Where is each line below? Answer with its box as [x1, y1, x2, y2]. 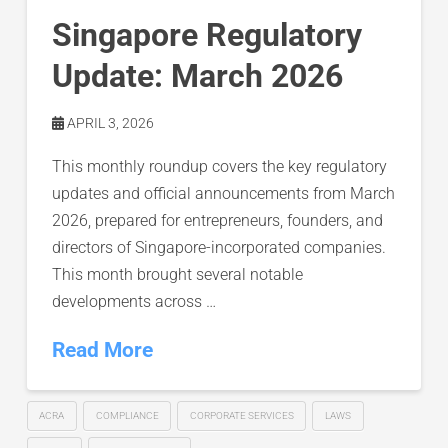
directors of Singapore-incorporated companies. [51, 237, 386, 257]
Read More [51, 337, 153, 362]
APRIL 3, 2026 [63, 114, 154, 131]
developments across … [51, 291, 216, 311]
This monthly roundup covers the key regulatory [51, 156, 387, 176]
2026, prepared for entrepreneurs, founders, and [51, 210, 383, 230]
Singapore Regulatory [51, 15, 362, 54]
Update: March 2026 [51, 56, 343, 95]
